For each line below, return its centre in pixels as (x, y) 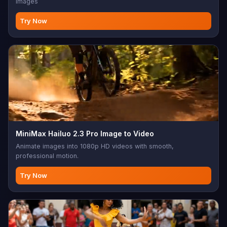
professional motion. (47, 156)
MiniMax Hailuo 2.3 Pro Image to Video (85, 133)
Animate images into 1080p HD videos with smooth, (95, 146)
